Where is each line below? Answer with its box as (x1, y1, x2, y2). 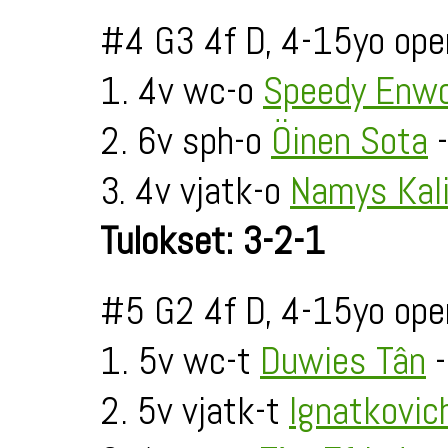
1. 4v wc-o (100, 66, 263, 116)
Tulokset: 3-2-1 (100, 216, 325, 266)
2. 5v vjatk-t (100, 386, 289, 436)
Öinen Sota (271, 116, 428, 166)
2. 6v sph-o (100, 116, 271, 166)
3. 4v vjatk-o (100, 166, 290, 216)
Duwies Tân (260, 336, 426, 386)
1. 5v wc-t (100, 336, 260, 386)
